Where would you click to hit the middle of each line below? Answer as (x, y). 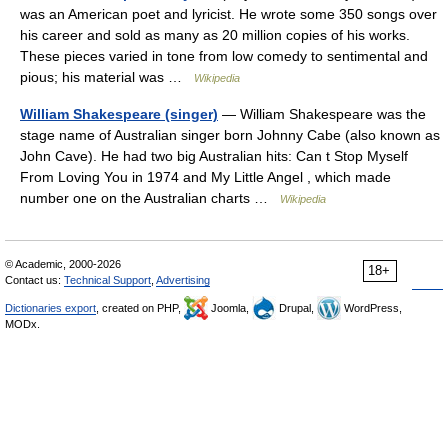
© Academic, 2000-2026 (63, 264)
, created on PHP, (140, 308)
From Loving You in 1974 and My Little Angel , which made (205, 177)
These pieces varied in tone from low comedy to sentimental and (224, 56)
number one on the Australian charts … (150, 198)
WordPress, (371, 308)
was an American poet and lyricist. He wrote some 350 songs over (228, 14)
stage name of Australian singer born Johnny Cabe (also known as (230, 135)
